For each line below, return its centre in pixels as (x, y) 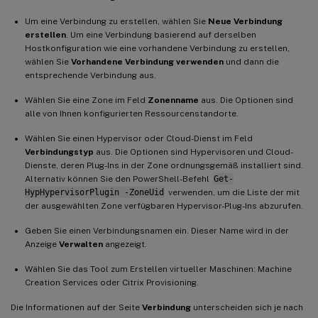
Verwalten (81, 245)
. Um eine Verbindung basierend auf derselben (161, 35)
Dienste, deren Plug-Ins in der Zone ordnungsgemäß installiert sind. (164, 166)
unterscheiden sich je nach (247, 308)
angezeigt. (125, 245)
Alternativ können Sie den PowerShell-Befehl (118, 179)
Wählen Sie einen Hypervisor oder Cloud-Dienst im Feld (139, 139)
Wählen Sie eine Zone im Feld (86, 100)
